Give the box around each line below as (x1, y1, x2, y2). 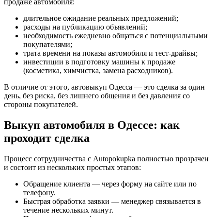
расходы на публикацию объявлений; (23, 23, 147, 31)
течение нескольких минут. (23, 205, 113, 214)
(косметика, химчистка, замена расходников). (23, 66, 173, 75)
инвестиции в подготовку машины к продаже (23, 58, 175, 66)
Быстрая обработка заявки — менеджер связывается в (23, 197, 201, 205)
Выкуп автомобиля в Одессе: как (4, 119, 180, 131)
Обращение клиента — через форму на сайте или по (23, 179, 197, 188)
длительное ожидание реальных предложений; (23, 14, 178, 23)
